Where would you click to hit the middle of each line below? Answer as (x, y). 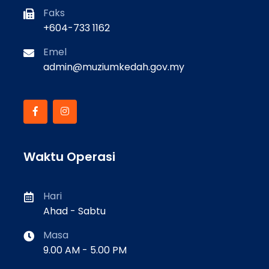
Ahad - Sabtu (74, 211)
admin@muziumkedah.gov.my (114, 67)
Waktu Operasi (69, 157)
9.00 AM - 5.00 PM (85, 250)
